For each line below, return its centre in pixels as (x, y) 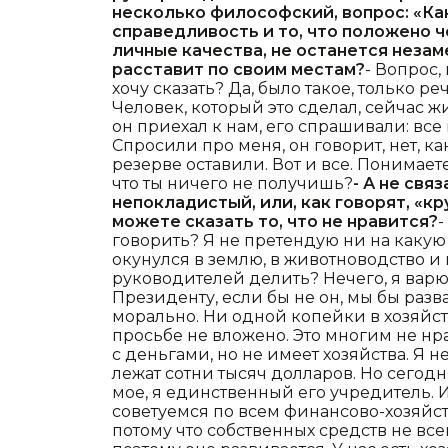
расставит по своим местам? (238, 70)
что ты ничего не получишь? (232, 184)
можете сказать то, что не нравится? (275, 222)
